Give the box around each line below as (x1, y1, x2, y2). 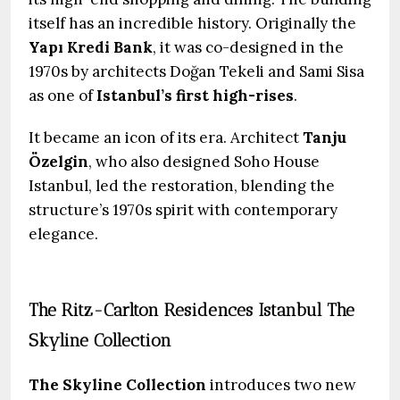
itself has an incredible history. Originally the (29, 13, 356, 33)
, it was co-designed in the (153, 37, 344, 57)
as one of (29, 86, 96, 105)
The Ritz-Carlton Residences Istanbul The (29, 299, 354, 321)
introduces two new (206, 375, 356, 395)
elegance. (29, 224, 98, 244)
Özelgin (29, 152, 88, 171)
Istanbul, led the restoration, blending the (29, 176, 335, 196)
